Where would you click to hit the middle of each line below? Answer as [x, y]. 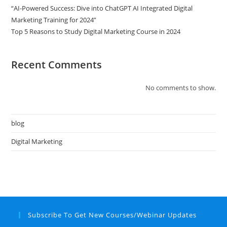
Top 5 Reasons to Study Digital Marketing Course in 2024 [96, 31]
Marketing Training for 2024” [54, 20]
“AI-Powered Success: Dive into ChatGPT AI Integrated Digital [102, 8]
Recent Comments [57, 65]
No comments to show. [180, 88]
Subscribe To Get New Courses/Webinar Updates [112, 215]
